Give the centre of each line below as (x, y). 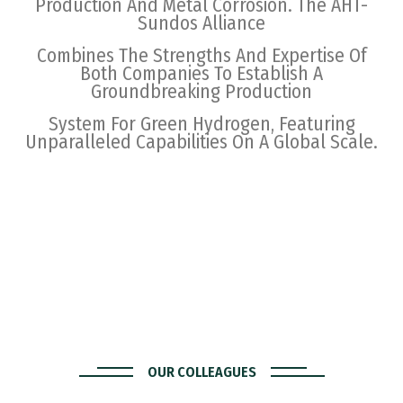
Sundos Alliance (201, 23)
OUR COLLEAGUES (201, 372)
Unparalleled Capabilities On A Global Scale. (201, 142)
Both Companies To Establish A (201, 73)
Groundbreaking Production (201, 91)
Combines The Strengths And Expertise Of (201, 55)
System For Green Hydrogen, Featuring (201, 124)
